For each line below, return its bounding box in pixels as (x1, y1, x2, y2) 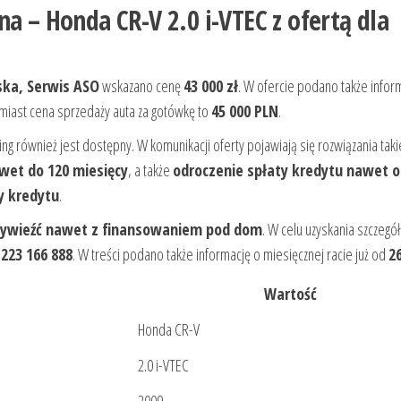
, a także (128, 159, 173, 182)
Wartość (264, 283, 317, 305)
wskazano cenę (99, 75, 183, 98)
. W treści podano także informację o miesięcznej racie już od (73, 243, 388, 266)
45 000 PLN (211, 100, 278, 123)
